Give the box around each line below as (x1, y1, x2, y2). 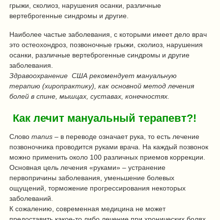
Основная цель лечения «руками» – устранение (9, 164, 165, 171)
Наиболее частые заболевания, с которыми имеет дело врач (9, 30, 207, 39)
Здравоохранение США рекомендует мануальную (9, 72, 177, 80)
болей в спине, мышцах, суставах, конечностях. (9, 92, 169, 101)
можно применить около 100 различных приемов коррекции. (9, 153, 205, 161)
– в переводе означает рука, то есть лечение (53, 133, 199, 140)
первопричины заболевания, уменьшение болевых (9, 174, 174, 182)
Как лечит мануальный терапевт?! (12, 111, 196, 124)
